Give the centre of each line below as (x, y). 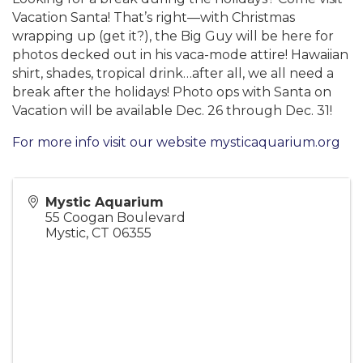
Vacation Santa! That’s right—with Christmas (154, 17)
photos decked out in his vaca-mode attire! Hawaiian (180, 55)
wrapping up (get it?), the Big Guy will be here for (173, 36)
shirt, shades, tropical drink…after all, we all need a (173, 73)
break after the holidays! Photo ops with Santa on (172, 92)
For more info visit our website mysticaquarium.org (176, 142)
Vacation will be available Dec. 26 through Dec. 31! (174, 111)
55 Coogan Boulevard (115, 218)
